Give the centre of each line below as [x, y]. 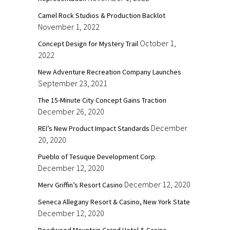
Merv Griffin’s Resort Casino [80, 185]
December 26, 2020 [71, 111]
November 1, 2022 [69, 26]
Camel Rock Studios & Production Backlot [102, 15]
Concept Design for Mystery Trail [88, 43]
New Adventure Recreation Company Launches [110, 72]
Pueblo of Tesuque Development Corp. [97, 156]
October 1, [158, 43]
